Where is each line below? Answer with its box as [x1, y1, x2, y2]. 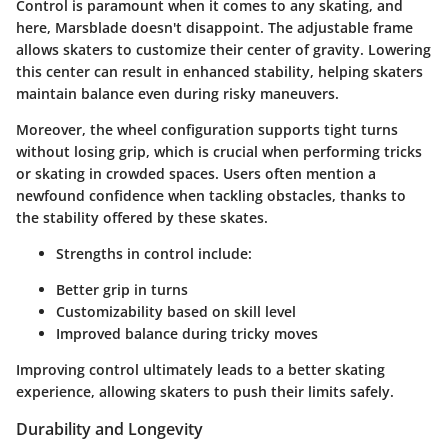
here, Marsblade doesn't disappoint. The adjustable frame [16, 18, 413, 38]
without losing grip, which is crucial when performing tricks [16, 142, 422, 162]
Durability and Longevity [16, 418, 203, 441]
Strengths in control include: [56, 244, 252, 264]
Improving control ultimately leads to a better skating [16, 360, 385, 380]
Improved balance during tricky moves [56, 324, 318, 344]
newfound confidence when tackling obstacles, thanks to [16, 186, 406, 206]
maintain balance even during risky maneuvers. [16, 84, 339, 104]
